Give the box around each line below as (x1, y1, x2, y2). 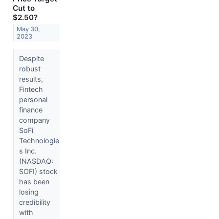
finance (19, 106, 43, 114)
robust (19, 65, 41, 73)
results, (19, 75, 43, 84)
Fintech (19, 85, 43, 94)
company (19, 116, 50, 125)
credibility (19, 198, 50, 207)
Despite (19, 54, 44, 63)
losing (19, 188, 39, 197)
